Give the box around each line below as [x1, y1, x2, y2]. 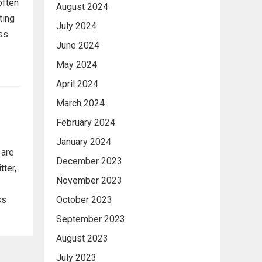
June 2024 [56, 39, 99, 51]
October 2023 [56, 194, 112, 205]
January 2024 [56, 136, 111, 147]
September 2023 [56, 213, 125, 225]
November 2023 [56, 174, 122, 186]
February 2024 [56, 116, 115, 128]
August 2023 [56, 232, 108, 244]
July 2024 [56, 20, 96, 32]
